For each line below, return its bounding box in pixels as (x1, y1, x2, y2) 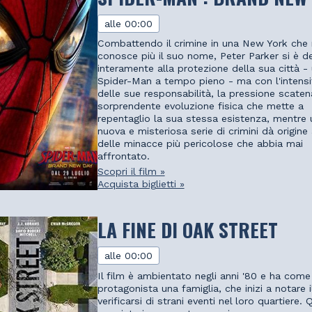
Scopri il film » (97, 165, 165, 177)
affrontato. (97, 150, 150, 162)
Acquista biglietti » (97, 178, 185, 189)
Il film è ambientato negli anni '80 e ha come (97, 270, 311, 281)
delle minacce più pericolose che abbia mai (97, 138, 303, 150)
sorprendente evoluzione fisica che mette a (97, 100, 304, 112)
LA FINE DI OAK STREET (97, 214, 278, 244)
